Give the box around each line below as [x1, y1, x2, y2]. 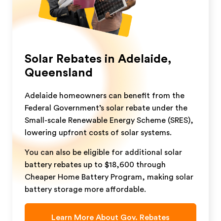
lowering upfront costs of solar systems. [25, 128, 172, 137]
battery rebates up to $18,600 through [25, 160, 166, 169]
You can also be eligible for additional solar [25, 148, 182, 156]
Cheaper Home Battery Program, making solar [25, 173, 193, 181]
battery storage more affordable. [25, 185, 146, 193]
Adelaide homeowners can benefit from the [25, 91, 184, 100]
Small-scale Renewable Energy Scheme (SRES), [25, 116, 193, 124]
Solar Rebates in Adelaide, [25, 53, 171, 65]
